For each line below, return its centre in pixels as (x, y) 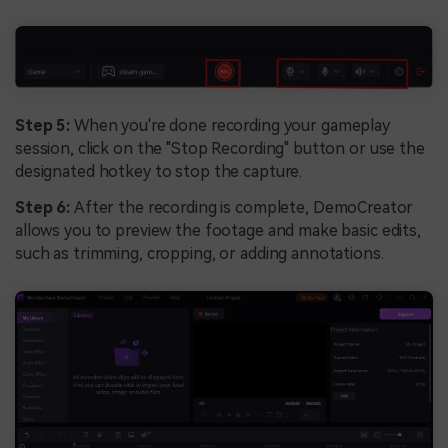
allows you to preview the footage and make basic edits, (218, 231)
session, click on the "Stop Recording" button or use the (220, 149)
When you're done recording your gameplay (231, 126)
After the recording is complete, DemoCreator (243, 208)
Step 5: (44, 126)
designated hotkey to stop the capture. (159, 172)
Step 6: (44, 208)
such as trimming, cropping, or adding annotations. (199, 254)
